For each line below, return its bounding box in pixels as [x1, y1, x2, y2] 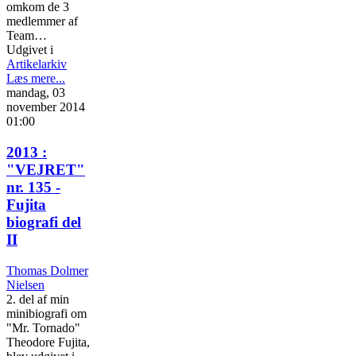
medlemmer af [6, 14, 78, 29]
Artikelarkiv [6, 57, 67, 72]
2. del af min [6, 292, 69, 306]
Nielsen [6, 277, 44, 292]
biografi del [6, 213, 81, 230]
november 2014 [6, 100, 85, 114]
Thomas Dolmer [6, 263, 88, 277]
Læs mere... [6, 72, 65, 86]
